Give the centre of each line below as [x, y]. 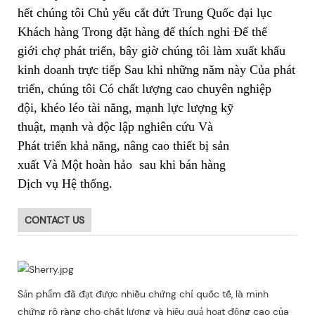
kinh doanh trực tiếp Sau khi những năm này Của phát [156, 69]
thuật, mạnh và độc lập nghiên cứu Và [115, 126]
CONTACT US [54, 220]
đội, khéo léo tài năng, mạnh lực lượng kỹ [126, 107]
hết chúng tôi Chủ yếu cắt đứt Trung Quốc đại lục [145, 12]
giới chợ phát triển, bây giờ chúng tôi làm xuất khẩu [152, 50]
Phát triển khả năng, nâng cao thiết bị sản [123, 145]
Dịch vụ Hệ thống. [65, 183]
